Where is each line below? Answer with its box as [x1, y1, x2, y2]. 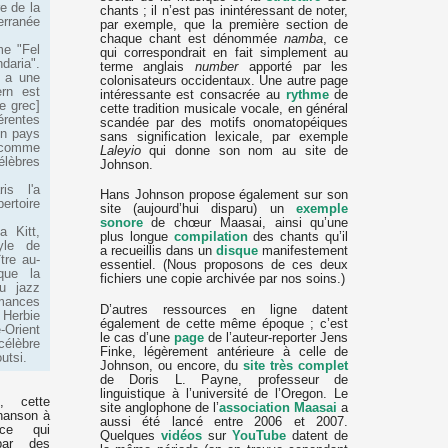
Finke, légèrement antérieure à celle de [99, 344, 349, 359]
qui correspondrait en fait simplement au [99, 46, 349, 61]
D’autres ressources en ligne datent [99, 302, 349, 317]
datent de [286, 428, 349, 443]
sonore [99, 216, 143, 231]
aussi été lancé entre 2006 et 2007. [99, 414, 349, 429]
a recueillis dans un [99, 244, 217, 259]
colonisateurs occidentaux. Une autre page [99, 74, 349, 89]
